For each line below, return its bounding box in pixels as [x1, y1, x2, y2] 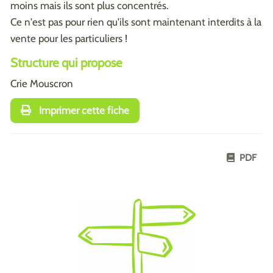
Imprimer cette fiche [36, 104, 129, 116]
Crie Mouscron [10, 77, 73, 90]
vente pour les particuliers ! [10, 32, 127, 44]
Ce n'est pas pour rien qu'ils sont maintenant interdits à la [10, 15, 261, 28]
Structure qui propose [10, 54, 122, 70]
